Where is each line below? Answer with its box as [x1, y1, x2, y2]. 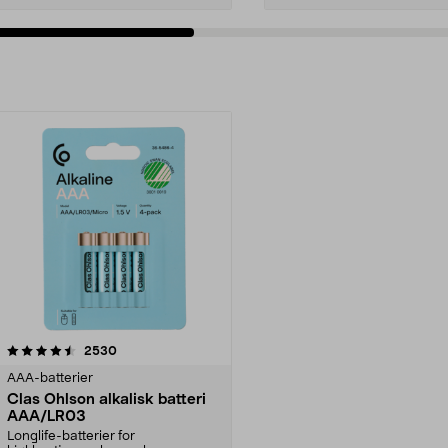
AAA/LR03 [7, 408, 86, 424]
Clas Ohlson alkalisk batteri [7, 391, 206, 407]
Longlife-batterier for [7, 429, 135, 443]
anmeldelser [116, 343, 187, 356]
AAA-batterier [7, 371, 93, 385]
